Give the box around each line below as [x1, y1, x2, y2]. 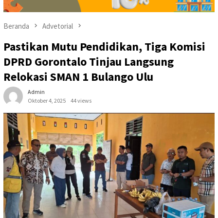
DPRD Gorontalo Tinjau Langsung [3, 54, 174, 69]
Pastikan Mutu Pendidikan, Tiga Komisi [3, 38, 205, 54]
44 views [71, 96, 91, 104]
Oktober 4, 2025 [28, 96, 66, 104]
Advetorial [42, 21, 73, 31]
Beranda [3, 21, 29, 31]
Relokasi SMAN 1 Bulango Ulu [3, 69, 153, 84]
